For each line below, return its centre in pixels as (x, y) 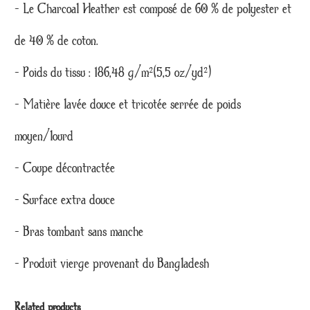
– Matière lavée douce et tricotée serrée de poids (128, 104)
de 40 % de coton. (57, 40)
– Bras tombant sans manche (79, 231)
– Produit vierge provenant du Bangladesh (112, 263)
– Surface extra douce (65, 200)
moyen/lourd (44, 136)
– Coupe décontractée (65, 168)
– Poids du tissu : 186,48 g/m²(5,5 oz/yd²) (113, 72)
